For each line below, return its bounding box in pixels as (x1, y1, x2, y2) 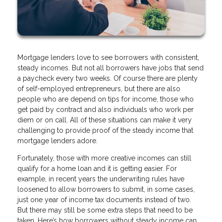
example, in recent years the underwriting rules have (17, 174, 184, 183)
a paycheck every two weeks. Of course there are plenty (17, 74, 198, 82)
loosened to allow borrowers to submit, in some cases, (17, 185, 195, 193)
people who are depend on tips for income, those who (17, 95, 194, 103)
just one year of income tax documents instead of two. (17, 195, 193, 204)
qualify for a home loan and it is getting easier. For (17, 164, 177, 172)
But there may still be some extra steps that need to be (17, 206, 193, 214)
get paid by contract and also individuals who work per (17, 105, 194, 113)
